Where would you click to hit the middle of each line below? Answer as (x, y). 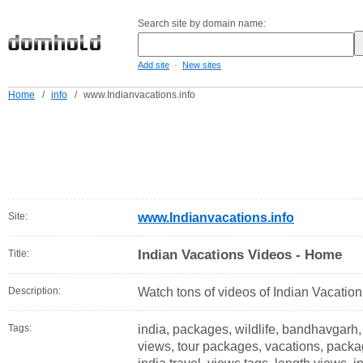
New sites (202, 65)
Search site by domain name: (202, 23)
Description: (34, 291)
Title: (19, 254)
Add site (154, 65)
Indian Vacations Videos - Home (240, 255)
